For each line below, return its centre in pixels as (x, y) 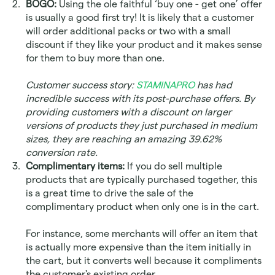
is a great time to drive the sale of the (110, 193)
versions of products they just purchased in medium (141, 126)
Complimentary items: (75, 166)
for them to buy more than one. (96, 58)
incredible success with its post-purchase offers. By (140, 99)
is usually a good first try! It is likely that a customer (140, 18)
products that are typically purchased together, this (141, 180)
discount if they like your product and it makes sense (144, 45)
